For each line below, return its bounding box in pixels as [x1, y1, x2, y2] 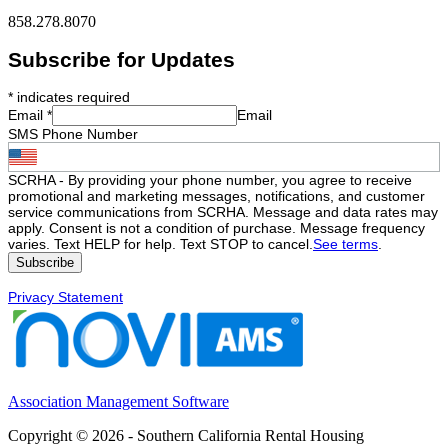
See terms [313, 236, 378, 253]
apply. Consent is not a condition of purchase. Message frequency [8, 220, 425, 237]
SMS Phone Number [8, 126, 138, 143]
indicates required [13, 89, 130, 106]
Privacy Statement [8, 289, 123, 306]
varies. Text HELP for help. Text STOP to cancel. [8, 236, 313, 253]
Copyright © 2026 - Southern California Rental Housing [8, 427, 364, 445]
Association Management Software [8, 393, 229, 411]
